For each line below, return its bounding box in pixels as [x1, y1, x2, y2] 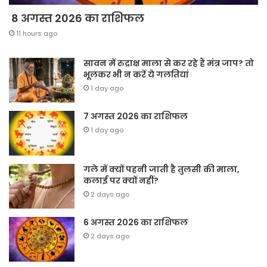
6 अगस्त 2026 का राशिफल [83, 216, 188, 228]
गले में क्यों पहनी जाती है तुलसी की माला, [83, 163, 240, 175]
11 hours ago [16, 28, 57, 38]
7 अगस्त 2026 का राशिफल [83, 110, 188, 122]
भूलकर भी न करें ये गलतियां [83, 68, 189, 80]
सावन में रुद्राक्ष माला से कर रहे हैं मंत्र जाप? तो [83, 57, 254, 69]
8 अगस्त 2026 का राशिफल [9, 10, 144, 26]
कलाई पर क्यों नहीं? [83, 174, 159, 187]
